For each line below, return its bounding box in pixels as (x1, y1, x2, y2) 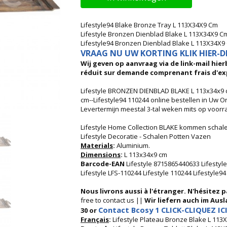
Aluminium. (117, 141, 150, 150)
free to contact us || (81, 196, 144, 205)
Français (81, 215, 109, 224)
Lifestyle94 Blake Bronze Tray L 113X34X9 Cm (81, 20, 218, 29)
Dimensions (81, 150, 121, 159)
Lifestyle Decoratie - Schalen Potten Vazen (81, 132, 211, 141)
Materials (81, 141, 113, 150)
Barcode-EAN (81, 159, 125, 168)
